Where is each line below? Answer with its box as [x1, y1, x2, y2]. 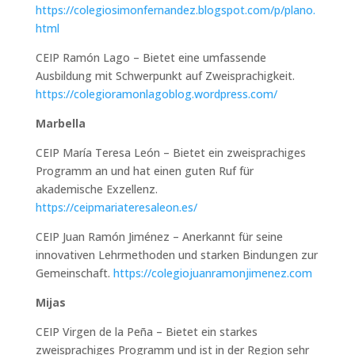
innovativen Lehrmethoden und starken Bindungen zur [35, 246, 318, 262]
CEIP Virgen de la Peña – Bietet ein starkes [35, 323, 258, 339]
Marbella [35, 115, 86, 131]
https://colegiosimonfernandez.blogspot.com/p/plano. [35, 2, 315, 17]
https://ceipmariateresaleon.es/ [35, 199, 197, 215]
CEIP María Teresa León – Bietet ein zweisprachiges [35, 144, 306, 160]
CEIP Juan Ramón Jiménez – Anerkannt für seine [35, 228, 283, 244]
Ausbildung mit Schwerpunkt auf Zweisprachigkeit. [35, 67, 295, 83]
